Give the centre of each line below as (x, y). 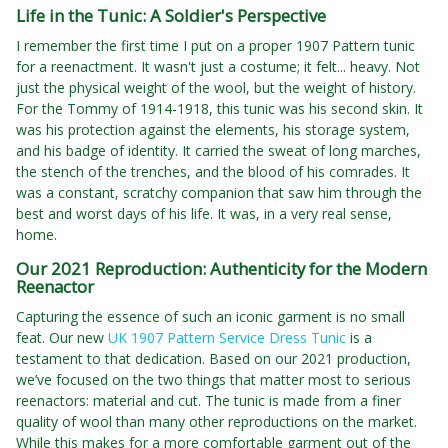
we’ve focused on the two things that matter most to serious (213, 380)
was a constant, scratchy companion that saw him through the (219, 193)
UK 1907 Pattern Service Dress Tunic (227, 338)
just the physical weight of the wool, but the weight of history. (216, 88)
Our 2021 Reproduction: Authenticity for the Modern (221, 269)
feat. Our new (62, 338)
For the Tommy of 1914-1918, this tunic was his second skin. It (219, 109)
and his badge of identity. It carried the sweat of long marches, (218, 151)
